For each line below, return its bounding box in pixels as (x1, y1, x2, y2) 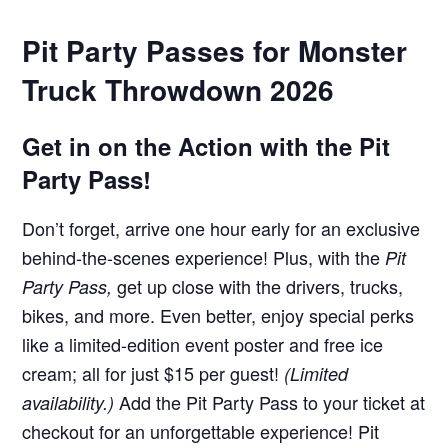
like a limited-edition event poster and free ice (22, 330, 384, 357)
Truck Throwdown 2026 (22, 68, 335, 110)
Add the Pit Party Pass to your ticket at (119, 388, 426, 415)
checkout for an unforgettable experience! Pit (22, 417, 380, 444)
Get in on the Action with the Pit (22, 128, 391, 163)
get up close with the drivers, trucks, (112, 272, 404, 299)
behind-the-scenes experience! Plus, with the (22, 243, 386, 270)
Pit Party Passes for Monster (22, 29, 408, 71)
